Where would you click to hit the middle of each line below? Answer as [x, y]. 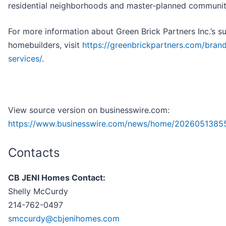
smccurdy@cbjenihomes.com [64, 219]
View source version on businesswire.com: [89, 110]
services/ [25, 59]
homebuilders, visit [45, 45]
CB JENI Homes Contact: [57, 178]
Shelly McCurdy [38, 191]
